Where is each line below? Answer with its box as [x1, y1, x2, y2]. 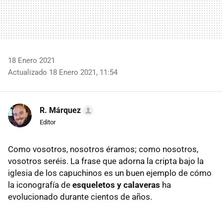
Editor [40, 118, 55, 126]
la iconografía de [8, 180, 72, 190]
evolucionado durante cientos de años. [8, 192, 152, 202]
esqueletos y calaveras [72, 180, 160, 190]
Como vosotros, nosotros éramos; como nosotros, [8, 144, 198, 154]
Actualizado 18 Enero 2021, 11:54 [8, 68, 117, 77]
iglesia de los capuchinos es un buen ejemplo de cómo [8, 168, 212, 178]
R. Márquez [40, 106, 81, 115]
